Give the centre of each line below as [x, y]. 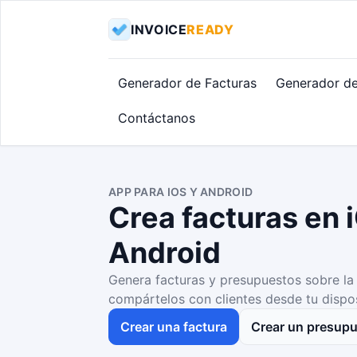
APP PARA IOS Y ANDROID [181, 192]
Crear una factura [174, 327]
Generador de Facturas [187, 83]
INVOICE [159, 29]
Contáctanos [157, 118]
